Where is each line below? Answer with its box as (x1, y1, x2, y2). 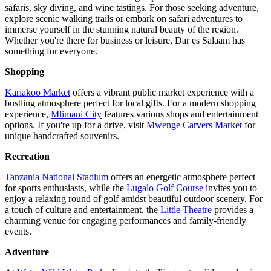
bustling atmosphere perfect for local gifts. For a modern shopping (5, 97, 256, 108)
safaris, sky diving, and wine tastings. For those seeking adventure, (5, 2, 259, 13)
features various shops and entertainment (102, 108, 258, 119)
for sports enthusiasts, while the (5, 182, 126, 193)
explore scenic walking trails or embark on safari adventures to (5, 13, 243, 24)
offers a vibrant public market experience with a (70, 87, 254, 97)
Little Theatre (160, 204, 212, 215)
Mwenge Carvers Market (146, 119, 242, 130)
